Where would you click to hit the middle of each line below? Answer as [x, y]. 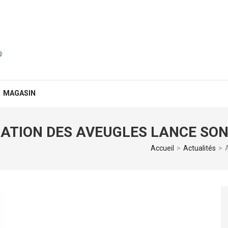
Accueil [162, 148]
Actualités [199, 148]
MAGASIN [19, 93]
